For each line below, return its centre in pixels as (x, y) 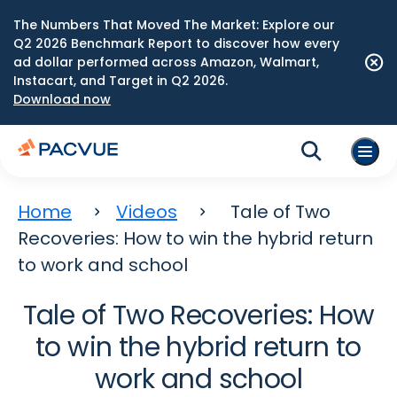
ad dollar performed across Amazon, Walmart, (166, 62)
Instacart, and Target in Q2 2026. (121, 81)
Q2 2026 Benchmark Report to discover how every (176, 43)
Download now (62, 99)
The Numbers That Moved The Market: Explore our (174, 25)
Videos (147, 212)
